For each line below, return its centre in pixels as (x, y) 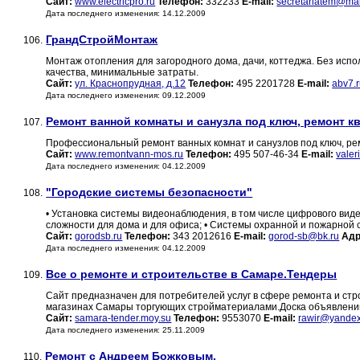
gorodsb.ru (99, 237)
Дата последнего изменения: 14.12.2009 (126, 14)
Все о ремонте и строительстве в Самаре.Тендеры (192, 274)
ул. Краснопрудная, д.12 (131, 84)
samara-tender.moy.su (123, 319)
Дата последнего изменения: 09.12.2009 (126, 96)
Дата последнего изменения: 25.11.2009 (126, 330)
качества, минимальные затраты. (123, 73)
